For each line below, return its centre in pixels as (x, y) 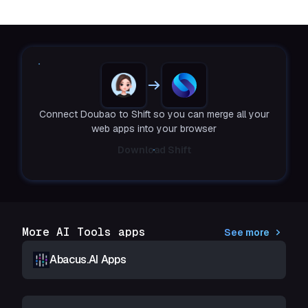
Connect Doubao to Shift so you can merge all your (154, 114)
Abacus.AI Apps (88, 260)
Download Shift (154, 150)
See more (247, 232)
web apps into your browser (154, 129)
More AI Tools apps (84, 232)
